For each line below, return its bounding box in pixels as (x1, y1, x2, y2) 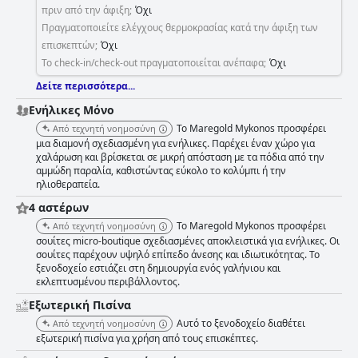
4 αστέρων (29, 200, 89, 216)
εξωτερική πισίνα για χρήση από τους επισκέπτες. (36, 332, 258, 346)
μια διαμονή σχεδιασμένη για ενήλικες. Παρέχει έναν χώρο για (36, 137, 315, 151)
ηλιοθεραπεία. (36, 177, 100, 192)
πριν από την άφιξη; (42, 3, 132, 18)
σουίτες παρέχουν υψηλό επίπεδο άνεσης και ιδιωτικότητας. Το (36, 248, 320, 262)
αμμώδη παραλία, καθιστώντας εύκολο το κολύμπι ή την (36, 164, 286, 178)
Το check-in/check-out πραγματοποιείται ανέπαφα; (42, 56, 266, 70)
